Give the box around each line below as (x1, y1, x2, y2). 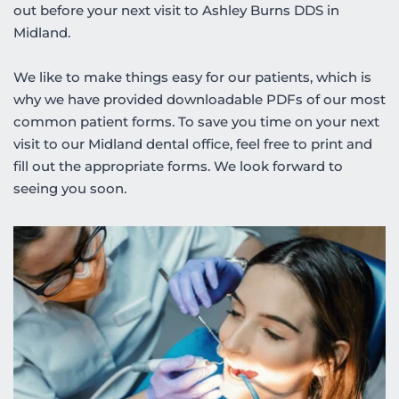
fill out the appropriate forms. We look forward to (13, 158, 343, 175)
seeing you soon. (13, 180, 126, 198)
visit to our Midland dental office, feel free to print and (13, 135, 372, 153)
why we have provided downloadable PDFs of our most (13, 91, 386, 109)
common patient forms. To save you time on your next (13, 113, 379, 131)
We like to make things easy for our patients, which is (13, 69, 371, 86)
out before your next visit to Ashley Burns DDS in (13, 2, 339, 20)
